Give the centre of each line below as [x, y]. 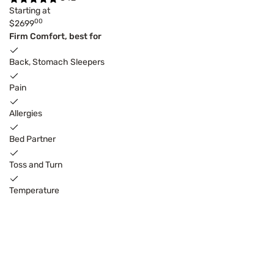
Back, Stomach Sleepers [57, 62]
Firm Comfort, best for [55, 37]
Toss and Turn [36, 165]
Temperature [34, 191]
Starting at [30, 11]
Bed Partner [32, 139]
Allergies [26, 114]
